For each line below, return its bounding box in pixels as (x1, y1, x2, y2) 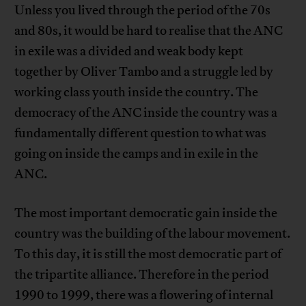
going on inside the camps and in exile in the (14, 145, 259, 162)
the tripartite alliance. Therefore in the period (14, 266, 270, 283)
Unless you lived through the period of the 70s (14, 1, 271, 18)
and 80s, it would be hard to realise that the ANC (14, 22, 283, 39)
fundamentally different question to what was (14, 124, 267, 141)
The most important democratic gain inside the (14, 204, 278, 221)
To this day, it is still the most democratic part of (14, 245, 282, 262)
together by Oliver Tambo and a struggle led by (14, 63, 274, 80)
